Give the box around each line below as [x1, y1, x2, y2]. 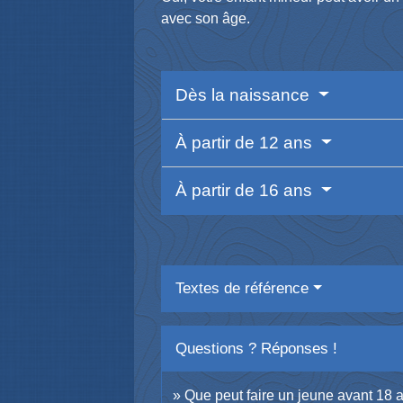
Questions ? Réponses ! [175, 340, 338, 358]
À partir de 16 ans [175, 181, 318, 201]
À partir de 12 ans [175, 133, 318, 153]
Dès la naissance [175, 85, 315, 105]
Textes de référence [175, 280, 309, 298]
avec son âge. [161, 10, 251, 26]
